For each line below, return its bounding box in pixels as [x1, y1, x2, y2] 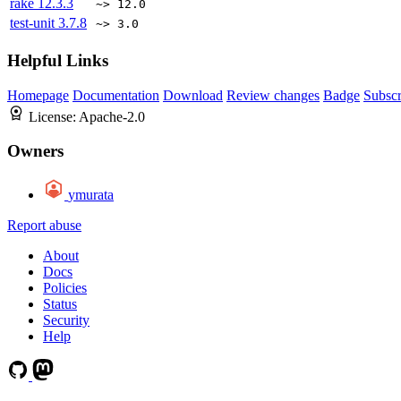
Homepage [7, 87, 69, 103]
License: [29, 108, 79, 124]
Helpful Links [7, 50, 108, 70]
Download [163, 87, 223, 103]
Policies [43, 279, 87, 295]
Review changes [226, 87, 320, 103]
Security [43, 311, 90, 328]
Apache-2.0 [79, 108, 145, 124]
